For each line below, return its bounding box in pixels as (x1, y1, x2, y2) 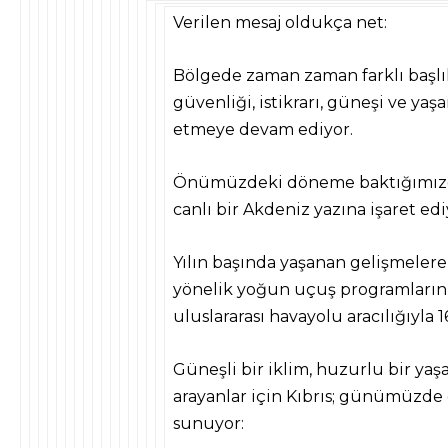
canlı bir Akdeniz (173, 200, 314, 219)
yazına (314, 200, 366, 219)
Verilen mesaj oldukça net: (173, 13, 387, 32)
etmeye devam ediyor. (173, 120, 353, 139)
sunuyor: (173, 414, 244, 433)
